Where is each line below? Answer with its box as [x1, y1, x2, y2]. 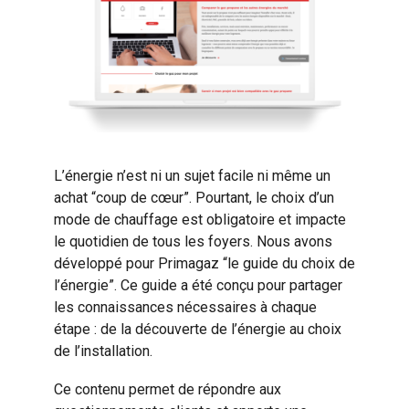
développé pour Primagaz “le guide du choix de [53, 255, 355, 272]
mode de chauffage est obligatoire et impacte [53, 211, 346, 228]
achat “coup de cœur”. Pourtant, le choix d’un [53, 189, 334, 206]
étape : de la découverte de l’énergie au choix [53, 320, 341, 338]
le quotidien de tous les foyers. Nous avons [53, 233, 332, 250]
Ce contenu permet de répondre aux [53, 381, 281, 398]
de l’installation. [53, 342, 152, 360]
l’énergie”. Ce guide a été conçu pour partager [53, 277, 342, 294]
